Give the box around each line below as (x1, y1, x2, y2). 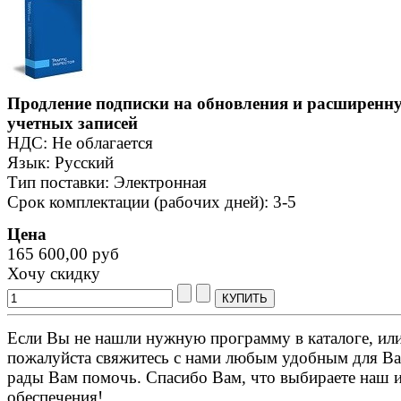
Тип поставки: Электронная (7, 172, 207, 192)
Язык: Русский (7, 152, 114, 172)
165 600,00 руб (7, 243, 119, 263)
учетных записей (7, 113, 138, 132)
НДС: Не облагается (7, 132, 153, 152)
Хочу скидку (7, 263, 100, 283)
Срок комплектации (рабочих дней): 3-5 (7, 192, 296, 211)
